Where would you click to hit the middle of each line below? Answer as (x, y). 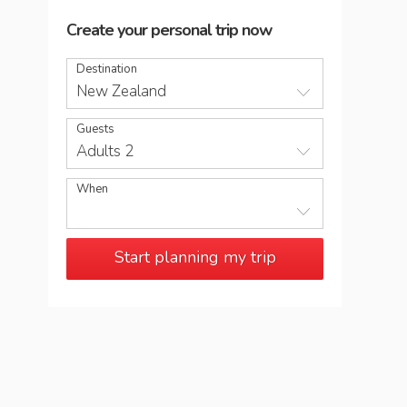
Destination (107, 69)
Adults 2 (105, 151)
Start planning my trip (195, 257)
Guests (95, 129)
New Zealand (121, 91)
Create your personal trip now (169, 30)
